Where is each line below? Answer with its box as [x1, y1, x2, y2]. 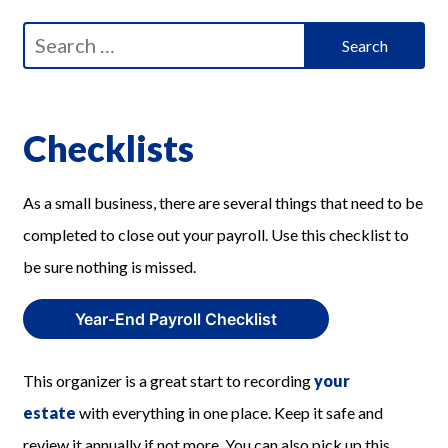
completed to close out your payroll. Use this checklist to [23, 225, 410, 245]
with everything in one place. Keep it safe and [76, 403, 384, 423]
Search [22, 27, 69, 47]
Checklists [23, 126, 195, 171]
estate [23, 403, 77, 423]
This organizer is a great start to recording [23, 371, 315, 391]
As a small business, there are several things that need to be [23, 193, 424, 213]
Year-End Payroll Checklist [75, 309, 278, 330]
